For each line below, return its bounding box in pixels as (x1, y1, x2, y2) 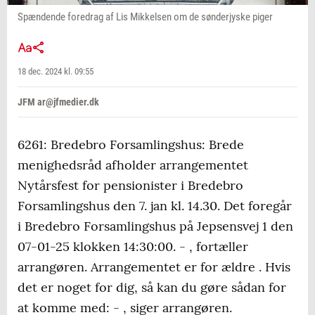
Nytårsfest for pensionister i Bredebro (18, 177, 243, 194)
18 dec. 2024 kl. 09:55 (18, 66, 94, 77)
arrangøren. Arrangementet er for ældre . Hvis (18, 259, 290, 276)
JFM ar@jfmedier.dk (18, 96, 99, 108)
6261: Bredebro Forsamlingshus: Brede (18, 136, 244, 153)
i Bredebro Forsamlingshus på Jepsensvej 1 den (18, 218, 293, 235)
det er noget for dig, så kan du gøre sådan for (18, 279, 286, 296)
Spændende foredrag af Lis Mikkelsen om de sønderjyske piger (18, 11, 273, 24)
